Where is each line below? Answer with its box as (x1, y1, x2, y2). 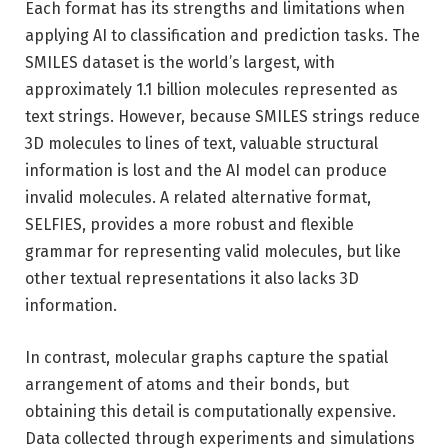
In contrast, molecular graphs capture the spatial (25, 347, 388, 367)
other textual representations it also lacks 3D (25, 269, 359, 289)
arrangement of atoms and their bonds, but (25, 374, 349, 394)
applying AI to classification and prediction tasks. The (25, 26, 420, 46)
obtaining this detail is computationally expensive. (25, 401, 396, 421)
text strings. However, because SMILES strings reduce (25, 107, 420, 127)
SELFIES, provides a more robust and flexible (25, 215, 354, 235)
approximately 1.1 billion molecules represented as (25, 80, 398, 100)
